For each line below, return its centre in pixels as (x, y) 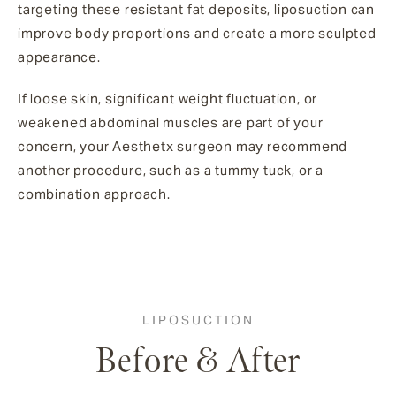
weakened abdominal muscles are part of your (171, 123)
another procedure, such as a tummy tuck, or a (171, 171)
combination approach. (94, 194)
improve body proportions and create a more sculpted (197, 34)
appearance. (59, 57)
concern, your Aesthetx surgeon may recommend (183, 147)
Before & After (198, 362)
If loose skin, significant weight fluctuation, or (168, 99)
